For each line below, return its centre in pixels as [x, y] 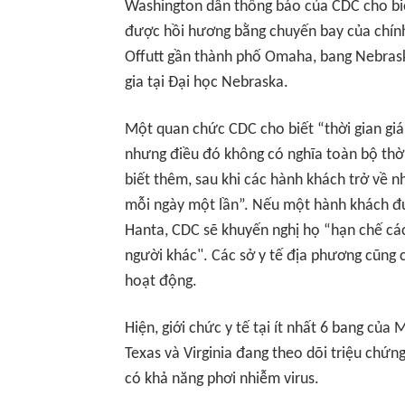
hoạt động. [161, 282]
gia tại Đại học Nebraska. [207, 83]
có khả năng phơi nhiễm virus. [222, 379]
